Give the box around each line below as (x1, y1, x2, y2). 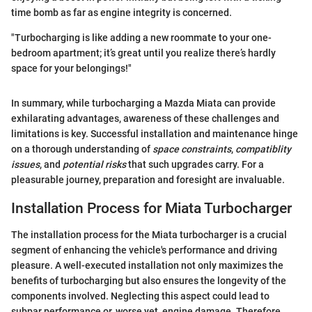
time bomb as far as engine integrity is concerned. (11, 6, 232, 18)
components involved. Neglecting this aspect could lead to (11, 290, 270, 302)
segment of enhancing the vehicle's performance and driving (11, 244, 277, 256)
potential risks (63, 158, 126, 170)
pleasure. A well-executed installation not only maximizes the (11, 260, 283, 272)
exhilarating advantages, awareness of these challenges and (11, 112, 279, 124)
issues (11, 158, 40, 170)
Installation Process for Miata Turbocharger (11, 199, 292, 217)
